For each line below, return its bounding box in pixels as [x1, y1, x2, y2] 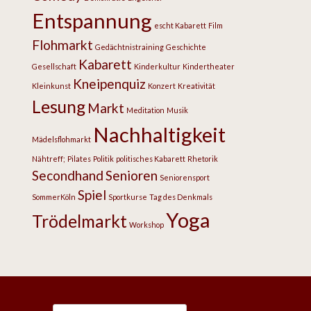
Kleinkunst [32, 81, 71, 90]
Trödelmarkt [32, 211, 127, 231]
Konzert [148, 81, 176, 90]
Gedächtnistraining [95, 42, 164, 51]
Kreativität [178, 81, 215, 90]
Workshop [129, 220, 164, 229]
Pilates [67, 154, 91, 163]
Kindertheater [183, 62, 235, 71]
